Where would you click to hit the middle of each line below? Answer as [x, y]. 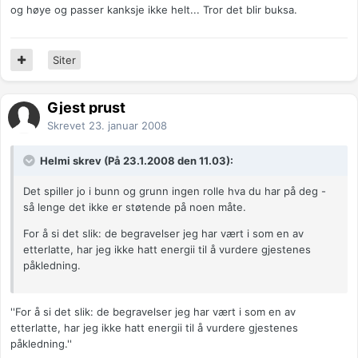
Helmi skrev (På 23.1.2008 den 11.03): [135, 161]
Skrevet [68, 126]
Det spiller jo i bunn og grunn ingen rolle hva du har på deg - [175, 191]
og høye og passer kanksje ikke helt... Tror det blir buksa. [154, 10]
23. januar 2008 [128, 126]
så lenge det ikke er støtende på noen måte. [135, 207]
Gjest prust [86, 108]
